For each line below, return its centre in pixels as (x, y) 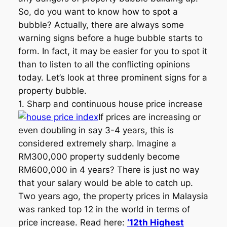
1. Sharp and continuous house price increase (110, 104)
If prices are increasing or (149, 117)
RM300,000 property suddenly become (99, 157)
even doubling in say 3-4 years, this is (96, 130)
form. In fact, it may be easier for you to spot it (112, 51)
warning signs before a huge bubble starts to (110, 38)
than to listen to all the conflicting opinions (104, 65)
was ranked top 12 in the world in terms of (104, 210)
